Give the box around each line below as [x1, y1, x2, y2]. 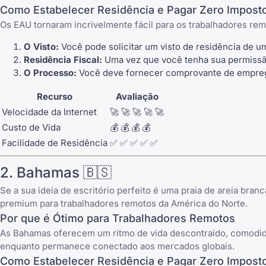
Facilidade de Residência [2, 137, 107, 148]
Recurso [37, 90, 72, 102]
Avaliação [115, 90, 159, 102]
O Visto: [24, 40, 59, 52]
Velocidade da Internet [2, 106, 97, 118]
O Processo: [24, 66, 77, 78]
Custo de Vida [2, 121, 61, 133]
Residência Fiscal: [24, 53, 102, 65]
